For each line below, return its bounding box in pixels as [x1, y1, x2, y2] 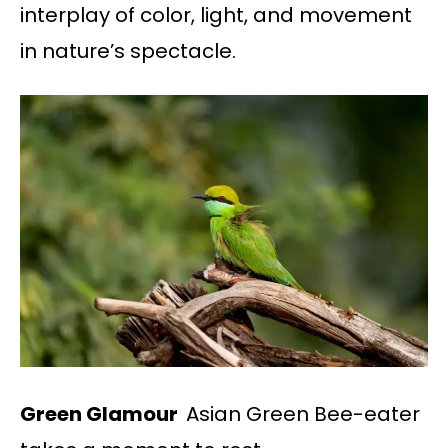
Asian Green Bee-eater [186, 399, 420, 428]
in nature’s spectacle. [20, 36, 236, 65]
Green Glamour [20, 399, 186, 428]
